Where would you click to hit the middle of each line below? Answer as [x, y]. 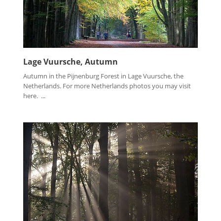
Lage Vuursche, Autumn [71, 61]
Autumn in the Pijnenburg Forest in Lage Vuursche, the [103, 76]
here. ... [34, 95]
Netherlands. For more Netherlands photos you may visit [107, 86]
